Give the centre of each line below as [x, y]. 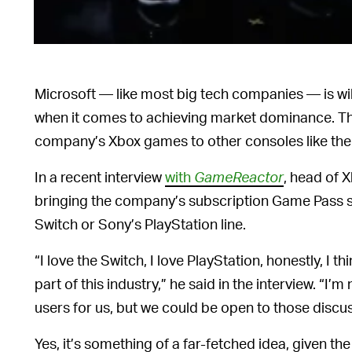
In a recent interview [100, 176]
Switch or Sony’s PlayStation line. [140, 223]
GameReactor [239, 176]
